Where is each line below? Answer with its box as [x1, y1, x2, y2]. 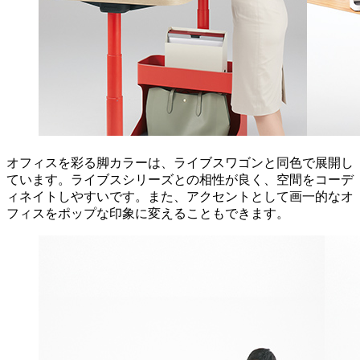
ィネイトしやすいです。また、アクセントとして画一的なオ [6, 190, 354, 204]
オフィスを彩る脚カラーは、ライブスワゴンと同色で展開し [6, 156, 354, 170]
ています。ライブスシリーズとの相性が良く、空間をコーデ [6, 173, 354, 187]
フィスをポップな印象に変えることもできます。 [6, 207, 289, 221]
